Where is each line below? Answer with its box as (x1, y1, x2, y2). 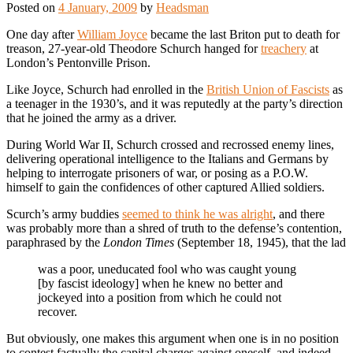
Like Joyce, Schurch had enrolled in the (6, 83, 206, 97)
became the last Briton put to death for (147, 28, 340, 42)
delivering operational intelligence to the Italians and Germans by (6, 152, 329, 166)
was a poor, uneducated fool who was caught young (38, 262, 296, 277)
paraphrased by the (6, 236, 103, 250)
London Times (103, 236, 174, 250)
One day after (6, 28, 77, 42)
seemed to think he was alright (122, 207, 273, 221)
